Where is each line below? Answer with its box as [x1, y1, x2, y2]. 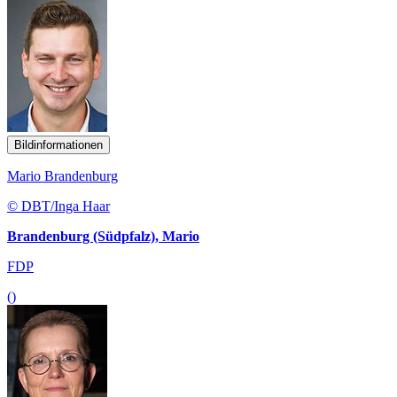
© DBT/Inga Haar [7, 198, 110, 214]
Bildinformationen [14, 138, 103, 152]
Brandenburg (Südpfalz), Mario [7, 229, 199, 245]
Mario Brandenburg [7, 168, 118, 184]
